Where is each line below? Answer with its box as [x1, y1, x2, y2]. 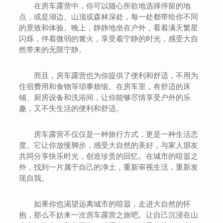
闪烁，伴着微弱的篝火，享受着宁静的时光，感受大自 [19, 34, 199, 43]
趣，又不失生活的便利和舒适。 [19, 104, 124, 112]
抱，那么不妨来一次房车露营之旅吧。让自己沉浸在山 [19, 211, 199, 219]
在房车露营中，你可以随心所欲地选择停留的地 [34, 1, 191, 10]
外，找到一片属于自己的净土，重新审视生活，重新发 [19, 163, 199, 171]
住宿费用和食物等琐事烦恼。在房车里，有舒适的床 [19, 82, 191, 91]
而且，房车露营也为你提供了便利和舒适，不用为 [34, 71, 199, 80]
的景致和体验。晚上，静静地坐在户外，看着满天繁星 [19, 23, 199, 32]
